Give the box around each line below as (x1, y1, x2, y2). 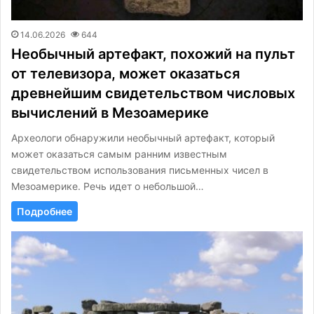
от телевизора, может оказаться (11, 64, 240, 82)
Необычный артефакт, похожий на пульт (11, 45, 295, 62)
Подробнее (17, 205, 72, 217)
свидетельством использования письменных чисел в (11, 163, 268, 176)
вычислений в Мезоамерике (11, 104, 209, 121)
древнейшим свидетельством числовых (11, 84, 295, 102)
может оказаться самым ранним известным (11, 147, 227, 160)
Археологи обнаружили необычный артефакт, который (11, 131, 275, 144)
